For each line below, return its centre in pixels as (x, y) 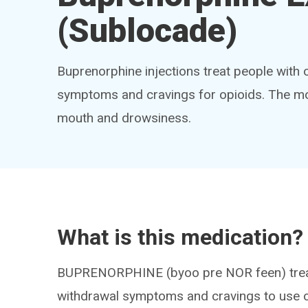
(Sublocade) (147, 31)
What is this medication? (180, 237)
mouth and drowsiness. (124, 118)
